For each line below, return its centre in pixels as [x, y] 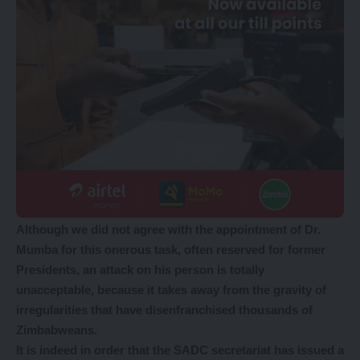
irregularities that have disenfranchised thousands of [164, 309]
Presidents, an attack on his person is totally [140, 269]
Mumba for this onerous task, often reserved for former [171, 249]
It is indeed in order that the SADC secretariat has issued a [180, 350]
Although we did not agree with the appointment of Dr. [168, 229]
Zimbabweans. [58, 329]
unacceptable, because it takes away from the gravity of [171, 289]
